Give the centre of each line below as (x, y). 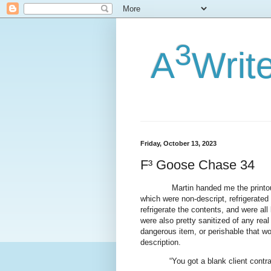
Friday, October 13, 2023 (178, 143)
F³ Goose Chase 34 (198, 165)
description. (161, 242)
